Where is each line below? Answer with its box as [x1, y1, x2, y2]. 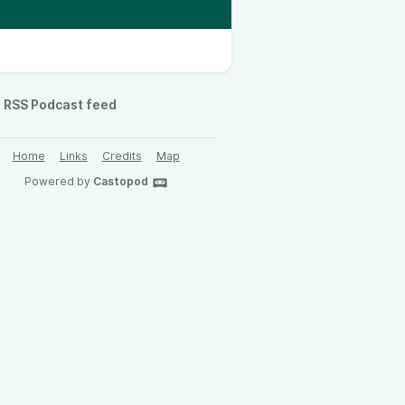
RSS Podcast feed [4, 97, 117, 112]
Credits [101, 149, 142, 163]
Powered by [24, 174, 93, 188]
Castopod [92, 174, 148, 188]
